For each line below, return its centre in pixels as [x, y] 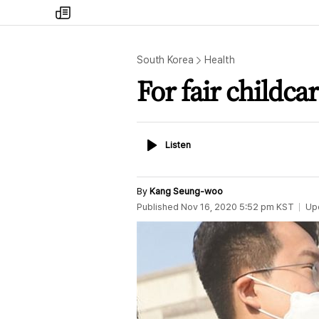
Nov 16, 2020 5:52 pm [228, 207]
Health [220, 60]
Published [158, 207]
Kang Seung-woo [186, 191]
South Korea [165, 60]
